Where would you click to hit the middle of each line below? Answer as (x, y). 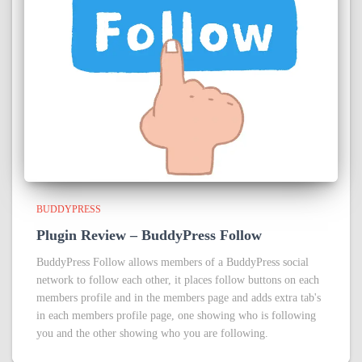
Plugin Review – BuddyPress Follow (149, 236)
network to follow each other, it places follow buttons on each (178, 280)
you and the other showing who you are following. (152, 334)
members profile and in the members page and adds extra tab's (179, 298)
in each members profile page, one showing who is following (176, 316)
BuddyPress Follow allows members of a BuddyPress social (173, 263)
